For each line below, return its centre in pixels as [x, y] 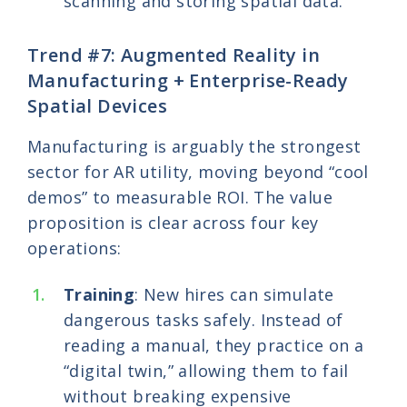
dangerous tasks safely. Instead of [203, 320]
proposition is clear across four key [173, 222]
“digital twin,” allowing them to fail [206, 371]
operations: [74, 248]
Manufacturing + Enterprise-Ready [188, 80]
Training [99, 295]
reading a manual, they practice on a [214, 346]
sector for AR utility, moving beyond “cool [198, 171]
